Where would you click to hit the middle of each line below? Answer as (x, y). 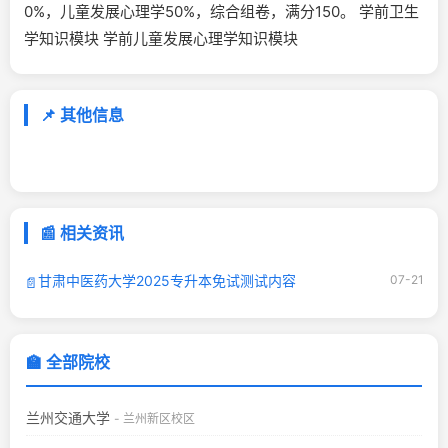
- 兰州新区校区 (154, 419)
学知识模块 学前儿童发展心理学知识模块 (161, 39)
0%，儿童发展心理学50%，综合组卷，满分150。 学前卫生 (221, 12)
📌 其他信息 (82, 115)
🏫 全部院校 (68, 362)
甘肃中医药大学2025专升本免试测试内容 (167, 281)
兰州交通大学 (68, 418)
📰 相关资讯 (82, 233)
